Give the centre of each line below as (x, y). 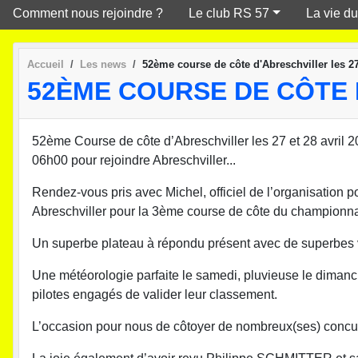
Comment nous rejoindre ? (88, 13)
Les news (103, 64)
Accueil (46, 64)
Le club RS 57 (229, 13)
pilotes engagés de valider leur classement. (155, 295)
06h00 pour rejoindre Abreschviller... (134, 161)
